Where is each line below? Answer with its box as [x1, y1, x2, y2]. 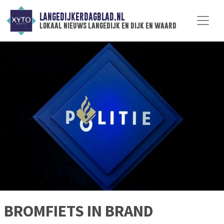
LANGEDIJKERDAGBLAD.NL [39, 11, 124, 22]
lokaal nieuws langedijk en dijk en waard [39, 20, 176, 30]
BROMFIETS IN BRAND [4, 201, 153, 221]
